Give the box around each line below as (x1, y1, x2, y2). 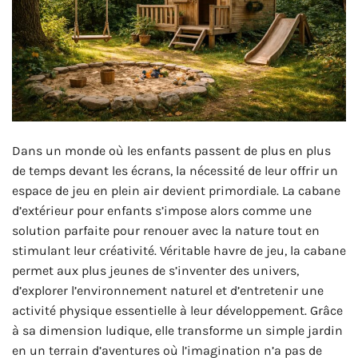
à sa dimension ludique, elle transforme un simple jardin (12, 323, 343, 339)
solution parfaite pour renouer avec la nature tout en (12, 223, 320, 239)
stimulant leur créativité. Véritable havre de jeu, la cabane (12, 243, 346, 259)
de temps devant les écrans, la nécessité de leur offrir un (12, 163, 338, 179)
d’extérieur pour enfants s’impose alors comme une (12, 203, 312, 219)
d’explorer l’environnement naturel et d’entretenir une (12, 283, 324, 299)
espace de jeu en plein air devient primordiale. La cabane (12, 183, 340, 199)
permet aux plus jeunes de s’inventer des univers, (12, 263, 299, 279)
